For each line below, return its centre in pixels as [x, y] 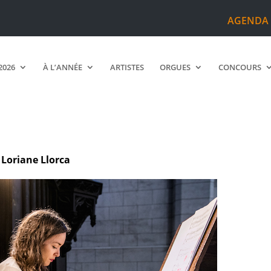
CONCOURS [240, 67]
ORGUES [175, 67]
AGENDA [248, 21]
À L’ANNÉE [63, 67]
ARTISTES [127, 67]
